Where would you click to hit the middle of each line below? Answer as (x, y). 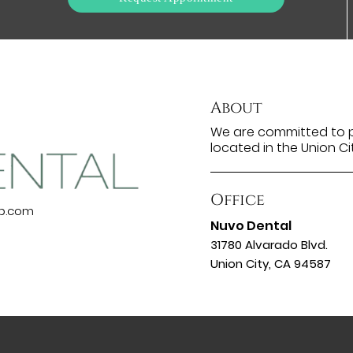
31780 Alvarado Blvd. (269, 245)
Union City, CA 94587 (270, 264)
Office (237, 201)
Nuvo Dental (251, 226)
